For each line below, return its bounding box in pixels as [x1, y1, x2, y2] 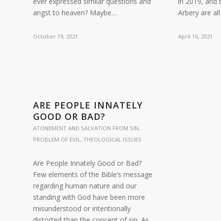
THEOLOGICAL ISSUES [83, 136, 142, 143]
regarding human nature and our [33, 181, 137, 190]
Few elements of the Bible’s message [33, 170, 152, 179]
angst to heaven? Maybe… [33, 8, 117, 17]
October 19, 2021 [33, 33, 78, 40]
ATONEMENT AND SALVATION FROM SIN [33, 124, 139, 132]
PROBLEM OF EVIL [33, 136, 80, 143]
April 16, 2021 [178, 33, 213, 40]
